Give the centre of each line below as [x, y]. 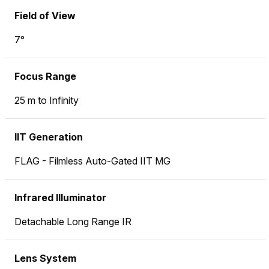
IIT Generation [49, 137]
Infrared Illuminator [60, 198]
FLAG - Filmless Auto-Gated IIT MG [92, 161]
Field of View [45, 16]
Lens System [45, 258]
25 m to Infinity [47, 101]
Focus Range [45, 77]
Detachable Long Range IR [73, 222]
